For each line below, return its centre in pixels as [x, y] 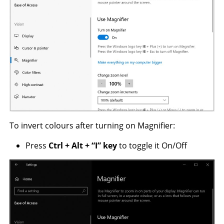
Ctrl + [59, 145]
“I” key [104, 145]
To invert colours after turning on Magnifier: [92, 125]
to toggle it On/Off [152, 145]
